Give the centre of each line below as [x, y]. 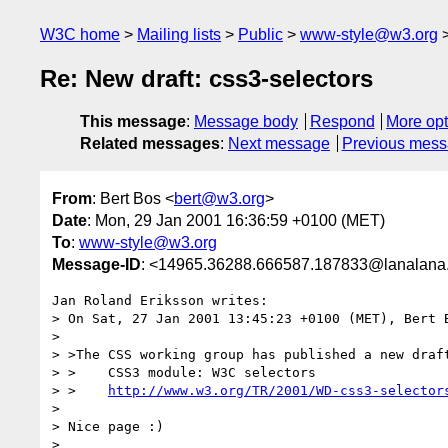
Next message [279, 144]
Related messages [150, 144]
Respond [342, 122]
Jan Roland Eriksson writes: [160, 300]
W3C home [80, 34]
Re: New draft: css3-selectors [206, 79]
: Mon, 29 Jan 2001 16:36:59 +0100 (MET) [236, 220]
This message [133, 122]
